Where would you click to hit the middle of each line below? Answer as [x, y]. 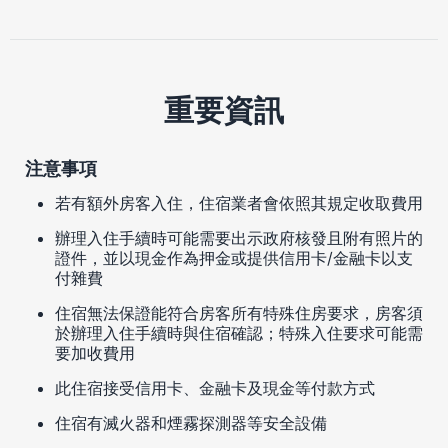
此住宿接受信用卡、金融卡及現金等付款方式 [215, 387]
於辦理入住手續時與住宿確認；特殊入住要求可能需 [239, 332]
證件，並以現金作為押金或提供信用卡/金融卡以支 [234, 257]
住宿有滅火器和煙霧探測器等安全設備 [191, 422]
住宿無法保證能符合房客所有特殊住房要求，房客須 [239, 312]
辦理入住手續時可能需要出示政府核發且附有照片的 [239, 237]
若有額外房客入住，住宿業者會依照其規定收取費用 [239, 202]
